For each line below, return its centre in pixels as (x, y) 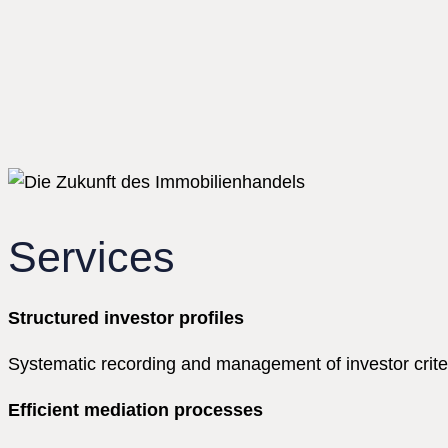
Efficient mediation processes (135, 410)
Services (91, 256)
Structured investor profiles (126, 318)
